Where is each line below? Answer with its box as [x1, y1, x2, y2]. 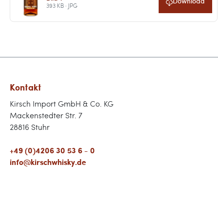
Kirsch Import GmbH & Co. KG [10, 98, 113, 109]
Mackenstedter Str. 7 [10, 110, 82, 120]
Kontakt [10, 81, 41, 93]
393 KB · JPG [46, 1, 77, 9]
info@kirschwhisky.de [10, 156, 86, 167]
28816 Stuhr [10, 122, 50, 132]
